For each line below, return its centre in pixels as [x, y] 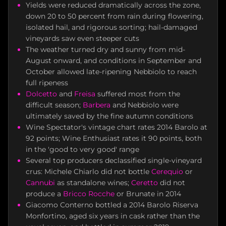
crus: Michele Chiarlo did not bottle [89, 172]
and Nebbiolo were [145, 105]
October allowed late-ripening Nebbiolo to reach [111, 72]
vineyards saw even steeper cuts [82, 39]
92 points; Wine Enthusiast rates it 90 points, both [114, 138]
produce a [44, 194]
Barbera [97, 105]
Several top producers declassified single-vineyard [114, 161]
